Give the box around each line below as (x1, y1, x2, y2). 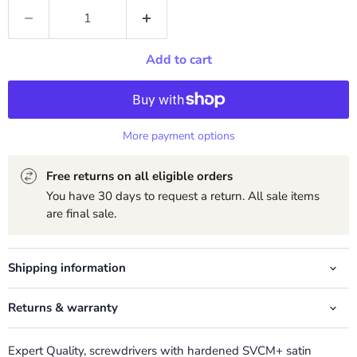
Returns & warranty (8, 300, 118, 316)
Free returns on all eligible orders (46, 168, 233, 185)
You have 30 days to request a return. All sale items (46, 188, 320, 205)
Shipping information (8, 260, 126, 277)
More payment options (122, 128, 235, 144)
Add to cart (145, 51, 212, 69)
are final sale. (46, 206, 116, 222)
